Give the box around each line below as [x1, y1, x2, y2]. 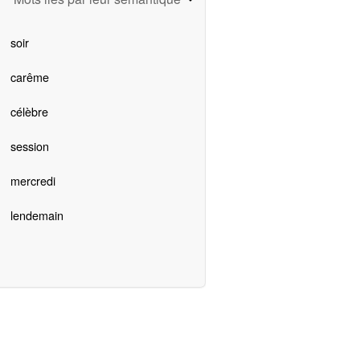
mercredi [10, 172, 55, 190]
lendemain [10, 207, 63, 224]
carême [10, 68, 49, 86]
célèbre [10, 103, 48, 121]
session [10, 137, 49, 155]
